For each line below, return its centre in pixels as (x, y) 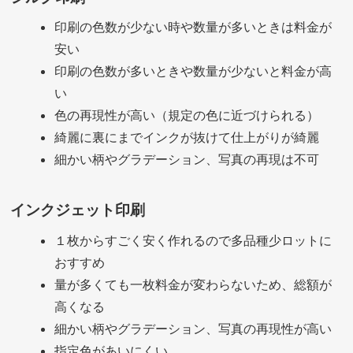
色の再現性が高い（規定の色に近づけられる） (187, 115)
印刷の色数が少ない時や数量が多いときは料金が (193, 26)
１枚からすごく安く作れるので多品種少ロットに (193, 240)
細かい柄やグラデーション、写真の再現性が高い (193, 328)
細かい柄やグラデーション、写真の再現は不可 (187, 159)
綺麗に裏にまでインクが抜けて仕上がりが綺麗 (187, 137)
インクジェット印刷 (78, 210)
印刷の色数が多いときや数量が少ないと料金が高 (193, 71)
